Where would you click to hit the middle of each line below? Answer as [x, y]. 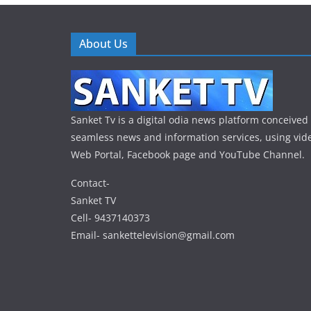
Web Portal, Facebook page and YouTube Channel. [188, 155]
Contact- [90, 183]
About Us [103, 44]
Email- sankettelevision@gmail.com [153, 235]
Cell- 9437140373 [110, 218]
